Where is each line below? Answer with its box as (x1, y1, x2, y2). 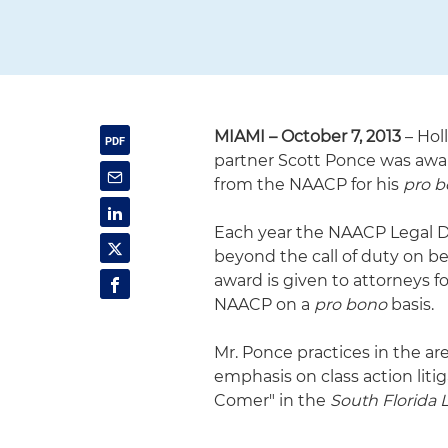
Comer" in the (214, 391, 327, 410)
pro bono (310, 295, 388, 314)
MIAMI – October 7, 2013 (214, 127, 402, 146)
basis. (387, 295, 435, 314)
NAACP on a (214, 295, 311, 314)
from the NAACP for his (214, 175, 404, 194)
